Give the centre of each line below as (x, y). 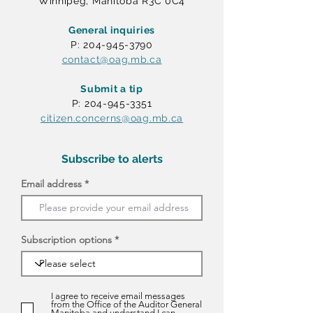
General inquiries (112, 30)
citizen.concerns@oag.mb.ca (112, 118)
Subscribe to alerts (112, 159)
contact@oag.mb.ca (112, 59)
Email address (51, 184)
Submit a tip (112, 89)
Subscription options (66, 240)
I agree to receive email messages (118, 296)
